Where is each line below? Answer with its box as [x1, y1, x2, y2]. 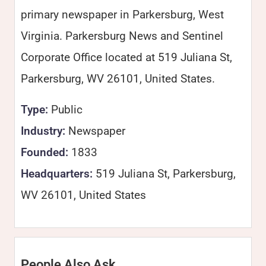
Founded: [21, 145, 68, 159]
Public [48, 103, 83, 116]
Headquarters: [21, 167, 93, 180]
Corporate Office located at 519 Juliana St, [21, 50, 232, 64]
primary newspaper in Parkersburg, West [21, 8, 224, 21]
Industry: [21, 124, 65, 138]
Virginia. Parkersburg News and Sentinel [21, 29, 223, 43]
